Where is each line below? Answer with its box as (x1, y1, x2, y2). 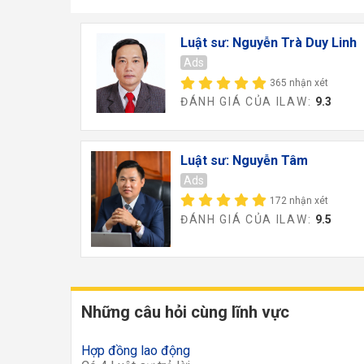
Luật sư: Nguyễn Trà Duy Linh (180, 35, 357, 51)
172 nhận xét (269, 194, 328, 206)
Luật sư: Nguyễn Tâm (180, 152, 308, 168)
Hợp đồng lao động (81, 343, 190, 359)
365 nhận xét (269, 77, 328, 89)
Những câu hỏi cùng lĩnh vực (81, 302, 289, 323)
